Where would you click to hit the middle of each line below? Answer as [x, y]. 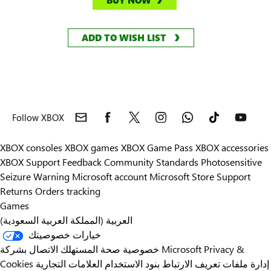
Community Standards [151, 162]
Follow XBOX [38, 118]
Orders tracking [68, 191]
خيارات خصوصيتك [65, 235]
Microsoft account [109, 177]
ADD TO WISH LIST [124, 38]
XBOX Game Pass [157, 148]
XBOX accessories [232, 148]
